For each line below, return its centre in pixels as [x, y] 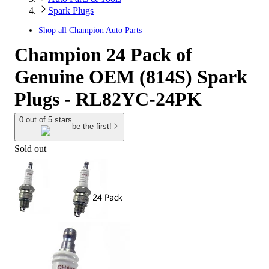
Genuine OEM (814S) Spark [131, 77]
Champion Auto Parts [105, 30]
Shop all [54, 30]
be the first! [92, 127]
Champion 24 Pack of [103, 55]
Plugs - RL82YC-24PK [108, 99]
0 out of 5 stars [46, 120]
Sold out [30, 148]
